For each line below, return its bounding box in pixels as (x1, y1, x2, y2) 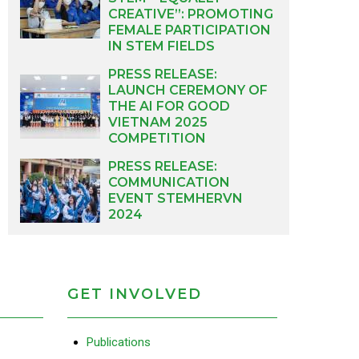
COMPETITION (108, 131, 206, 146)
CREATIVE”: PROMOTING (108, 6, 273, 22)
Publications (86, 335, 151, 349)
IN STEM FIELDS (108, 38, 215, 54)
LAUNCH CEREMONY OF (108, 83, 268, 98)
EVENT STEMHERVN (108, 191, 243, 206)
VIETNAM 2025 (108, 115, 208, 130)
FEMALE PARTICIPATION (108, 22, 271, 38)
